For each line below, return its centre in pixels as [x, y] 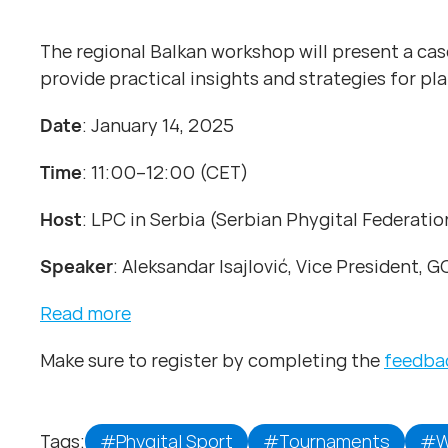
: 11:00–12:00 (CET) [165, 171]
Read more [85, 312]
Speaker [76, 265]
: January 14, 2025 [158, 124]
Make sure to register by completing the [212, 359]
